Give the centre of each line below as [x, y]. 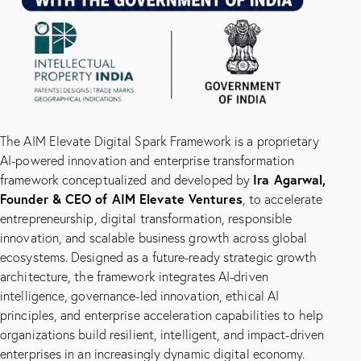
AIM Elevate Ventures [177, 198]
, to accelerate [282, 199]
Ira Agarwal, [290, 179]
